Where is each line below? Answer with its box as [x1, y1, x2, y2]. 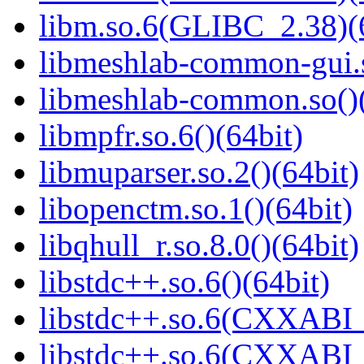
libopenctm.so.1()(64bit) [39, 191, 353, 227]
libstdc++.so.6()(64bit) [39, 264, 330, 300]
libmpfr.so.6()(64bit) [39, 118, 303, 154]
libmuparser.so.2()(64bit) [39, 154, 359, 190]
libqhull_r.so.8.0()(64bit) [39, 227, 359, 263]
